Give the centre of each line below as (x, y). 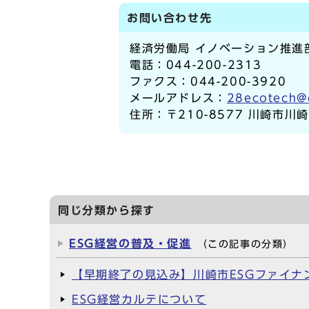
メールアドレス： (178, 98)
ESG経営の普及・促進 (130, 243)
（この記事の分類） (246, 244)
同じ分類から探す (107, 210)
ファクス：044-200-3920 (208, 81)
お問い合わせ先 (170, 18)
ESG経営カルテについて (139, 299)
